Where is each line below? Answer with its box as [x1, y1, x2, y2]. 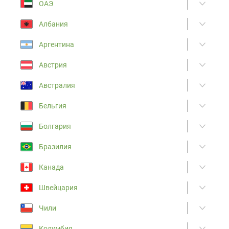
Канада [39, 163, 64, 171]
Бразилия [39, 142, 72, 151]
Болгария [39, 122, 71, 130]
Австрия [39, 60, 67, 69]
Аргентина [39, 40, 74, 49]
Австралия [39, 81, 75, 89]
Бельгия [39, 101, 66, 110]
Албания [39, 19, 68, 28]
